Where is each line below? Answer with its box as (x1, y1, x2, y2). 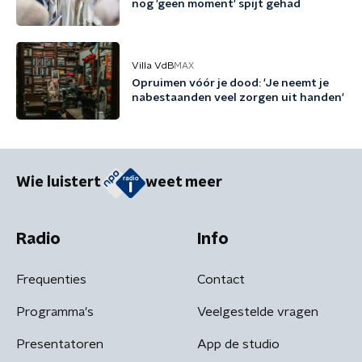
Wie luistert (16, 175, 101, 191)
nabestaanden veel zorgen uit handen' (132, 92, 344, 103)
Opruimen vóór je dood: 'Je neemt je (132, 78, 329, 89)
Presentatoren (16, 337, 103, 351)
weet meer (145, 175, 222, 191)
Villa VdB (132, 61, 174, 70)
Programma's (16, 305, 94, 318)
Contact (197, 272, 245, 286)
